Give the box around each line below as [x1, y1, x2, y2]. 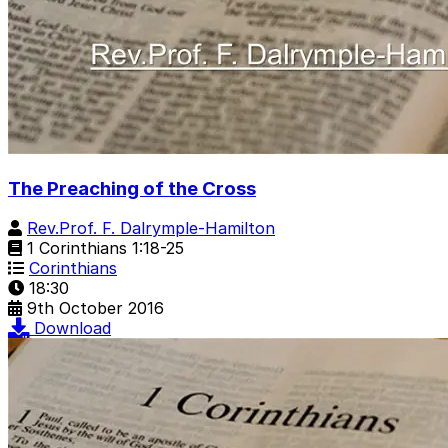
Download [34, 318, 111, 339]
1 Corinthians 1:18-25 [22, 238, 184, 259]
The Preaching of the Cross [8, 176, 256, 200]
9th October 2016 [27, 298, 164, 319]
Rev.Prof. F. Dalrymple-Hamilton [27, 218, 275, 239]
